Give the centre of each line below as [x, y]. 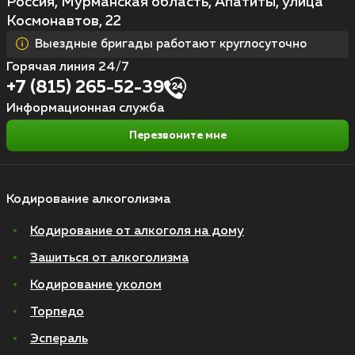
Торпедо [57, 312]
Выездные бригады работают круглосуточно [171, 44]
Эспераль [59, 339]
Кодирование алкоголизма [88, 199]
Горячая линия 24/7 [68, 67]
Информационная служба [85, 108]
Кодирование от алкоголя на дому [137, 231]
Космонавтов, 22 [64, 21]
